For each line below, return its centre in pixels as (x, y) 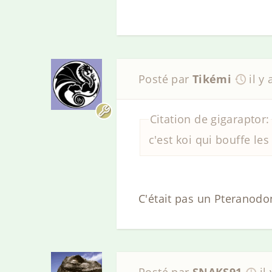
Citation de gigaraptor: (209, 119)
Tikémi (212, 79)
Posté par (165, 79)
